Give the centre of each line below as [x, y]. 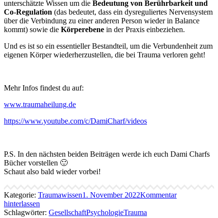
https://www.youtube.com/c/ [47, 121]
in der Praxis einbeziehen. [145, 29]
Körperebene [82, 29]
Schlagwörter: [26, 212]
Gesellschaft [67, 212]
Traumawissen [60, 195]
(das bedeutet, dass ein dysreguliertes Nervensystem [132, 12]
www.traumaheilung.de [40, 104]
